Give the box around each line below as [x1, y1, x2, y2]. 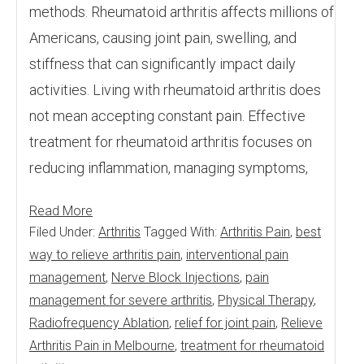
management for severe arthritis [29, 292, 212, 308]
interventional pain [186, 247, 288, 262]
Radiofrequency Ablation [29, 315, 169, 331]
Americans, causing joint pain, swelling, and [29, 29, 297, 46]
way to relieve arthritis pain [29, 247, 180, 262]
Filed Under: [29, 224, 98, 240]
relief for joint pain [175, 315, 275, 331]
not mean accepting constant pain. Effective [29, 107, 305, 124]
